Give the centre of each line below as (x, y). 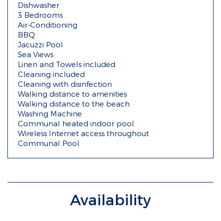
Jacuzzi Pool (40, 44)
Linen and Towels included (67, 64)
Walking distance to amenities (72, 94)
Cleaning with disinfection (65, 84)
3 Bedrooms (40, 15)
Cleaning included (51, 74)
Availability (110, 199)
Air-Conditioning (48, 25)
